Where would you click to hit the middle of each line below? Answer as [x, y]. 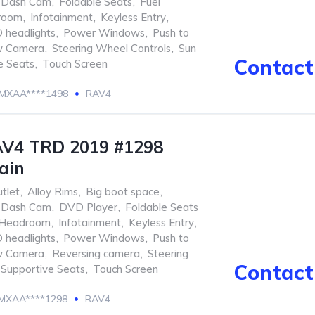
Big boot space [123, 192]
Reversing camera [96, 253]
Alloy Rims [53, 192]
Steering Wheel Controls [111, 48]
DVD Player [88, 207]
